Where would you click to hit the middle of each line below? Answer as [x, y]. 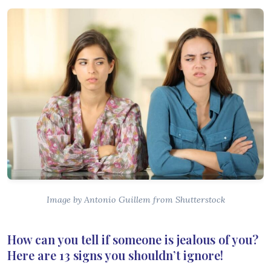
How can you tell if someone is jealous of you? [133, 239]
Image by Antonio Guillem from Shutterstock [135, 199]
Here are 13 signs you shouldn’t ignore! [115, 255]
